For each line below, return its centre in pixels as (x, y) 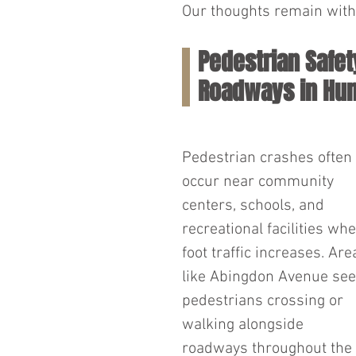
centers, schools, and (255, 206)
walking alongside (245, 325)
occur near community (260, 182)
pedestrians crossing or (265, 301)
